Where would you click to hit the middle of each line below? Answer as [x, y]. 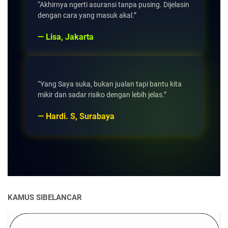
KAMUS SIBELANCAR [45, 198]
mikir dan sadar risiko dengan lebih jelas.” [102, 95]
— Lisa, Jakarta [66, 37]
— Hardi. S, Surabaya [76, 117]
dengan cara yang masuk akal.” [87, 16]
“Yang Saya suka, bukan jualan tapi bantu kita [110, 84]
